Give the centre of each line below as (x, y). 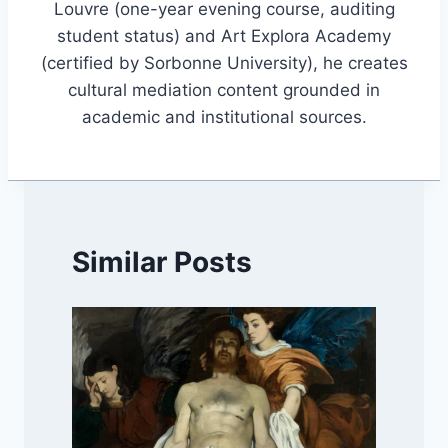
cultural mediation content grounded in (224, 90)
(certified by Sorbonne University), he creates (224, 63)
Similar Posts (162, 261)
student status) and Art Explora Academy (224, 36)
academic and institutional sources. (224, 117)
